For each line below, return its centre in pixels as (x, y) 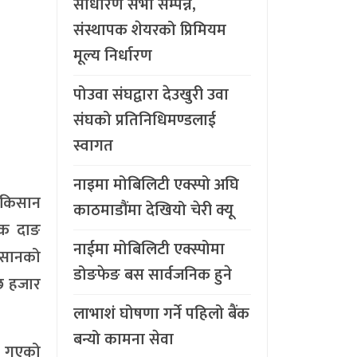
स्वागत (93, 145)
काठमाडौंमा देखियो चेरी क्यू (153, 210)
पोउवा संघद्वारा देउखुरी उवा (151, 94)
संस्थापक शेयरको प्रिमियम (150, 30)
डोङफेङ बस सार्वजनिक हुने (153, 275)
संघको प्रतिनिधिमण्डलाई (145, 120)
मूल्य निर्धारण (113, 55)
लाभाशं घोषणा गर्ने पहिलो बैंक (161, 314)
